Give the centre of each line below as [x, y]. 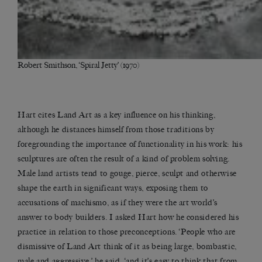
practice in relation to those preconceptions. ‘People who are [127, 232]
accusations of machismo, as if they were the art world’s [118, 203]
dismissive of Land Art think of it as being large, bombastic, [127, 247]
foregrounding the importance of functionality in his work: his [130, 144]
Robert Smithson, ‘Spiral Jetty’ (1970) [78, 65]
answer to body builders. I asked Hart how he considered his [128, 218]
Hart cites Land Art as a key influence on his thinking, [117, 115]
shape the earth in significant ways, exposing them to [113, 188]
